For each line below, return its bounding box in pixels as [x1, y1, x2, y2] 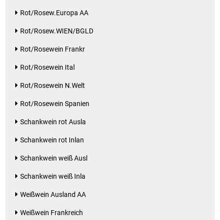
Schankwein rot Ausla [20, 118, 86, 126]
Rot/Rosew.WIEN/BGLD [20, 27, 94, 35]
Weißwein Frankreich [20, 209, 83, 217]
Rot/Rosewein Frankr [20, 45, 85, 54]
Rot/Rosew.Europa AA [20, 9, 89, 17]
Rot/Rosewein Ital [20, 63, 75, 72]
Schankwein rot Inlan [20, 136, 84, 144]
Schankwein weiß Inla [20, 172, 86, 181]
